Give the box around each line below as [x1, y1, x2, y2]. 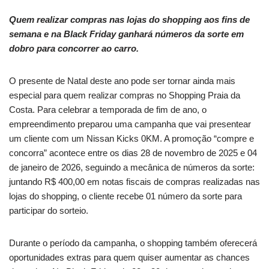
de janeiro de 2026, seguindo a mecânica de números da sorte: [9, 162, 255, 172]
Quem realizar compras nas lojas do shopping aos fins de [9, 14, 250, 25]
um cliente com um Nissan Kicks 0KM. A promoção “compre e [9, 133, 254, 144]
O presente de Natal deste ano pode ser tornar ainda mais [9, 75, 235, 86]
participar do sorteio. [9, 205, 88, 216]
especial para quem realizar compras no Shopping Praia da [9, 89, 240, 100]
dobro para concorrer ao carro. [9, 43, 139, 53]
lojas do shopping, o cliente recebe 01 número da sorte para [9, 190, 242, 201]
